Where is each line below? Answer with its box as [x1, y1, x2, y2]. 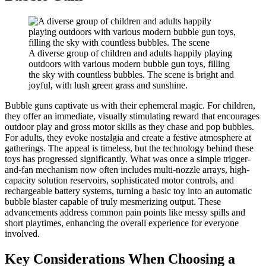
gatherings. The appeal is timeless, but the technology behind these [5, 142, 254, 153]
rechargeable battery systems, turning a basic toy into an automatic [5, 185, 252, 196]
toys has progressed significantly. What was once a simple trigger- [5, 153, 251, 164]
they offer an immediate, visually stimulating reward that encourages [5, 110, 259, 121]
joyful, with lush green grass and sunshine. [28, 80, 188, 90]
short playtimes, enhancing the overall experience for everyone [5, 217, 239, 228]
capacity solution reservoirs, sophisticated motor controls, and [5, 175, 234, 185]
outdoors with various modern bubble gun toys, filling [28, 58, 230, 69]
